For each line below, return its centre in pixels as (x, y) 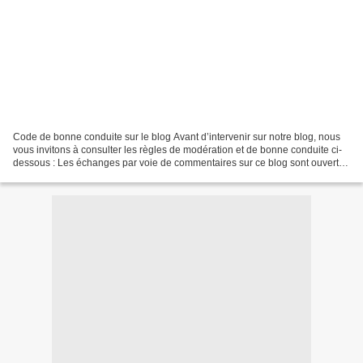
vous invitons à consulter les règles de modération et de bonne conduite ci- (177, 149)
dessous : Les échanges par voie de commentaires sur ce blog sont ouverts (178, 162)
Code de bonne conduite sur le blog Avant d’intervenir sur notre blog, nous (177, 137)
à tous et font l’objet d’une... (73, 175)
